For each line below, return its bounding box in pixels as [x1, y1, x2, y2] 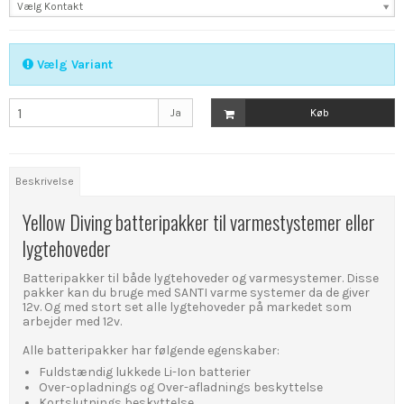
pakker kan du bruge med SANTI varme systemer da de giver [23, 285, 370, 301]
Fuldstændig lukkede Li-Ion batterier [38, 364, 251, 381]
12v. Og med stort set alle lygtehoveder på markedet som [23, 299, 352, 316]
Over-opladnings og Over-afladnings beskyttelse [38, 380, 323, 396]
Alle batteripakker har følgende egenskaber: [23, 343, 280, 359]
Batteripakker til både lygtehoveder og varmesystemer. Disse [23, 271, 379, 287]
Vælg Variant [33, 57, 113, 73]
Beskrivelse [15, 175, 75, 188]
